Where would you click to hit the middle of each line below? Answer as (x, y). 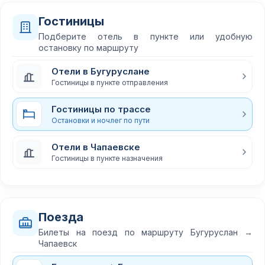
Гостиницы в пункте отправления (110, 82)
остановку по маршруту (88, 48)
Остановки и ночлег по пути (101, 120)
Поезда (61, 217)
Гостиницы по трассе (101, 109)
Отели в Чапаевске (96, 147)
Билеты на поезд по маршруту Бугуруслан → (146, 232)
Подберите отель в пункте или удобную (146, 36)
